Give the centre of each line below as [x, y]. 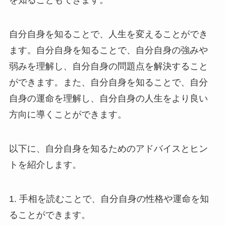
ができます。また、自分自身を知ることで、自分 [108, 83]
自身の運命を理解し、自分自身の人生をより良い [108, 99]
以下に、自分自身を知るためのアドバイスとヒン [108, 149]
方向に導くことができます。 [68, 115]
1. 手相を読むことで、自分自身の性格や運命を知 [109, 199]
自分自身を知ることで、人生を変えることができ [108, 34]
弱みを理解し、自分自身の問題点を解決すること [108, 67]
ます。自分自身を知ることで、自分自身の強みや [108, 50]
